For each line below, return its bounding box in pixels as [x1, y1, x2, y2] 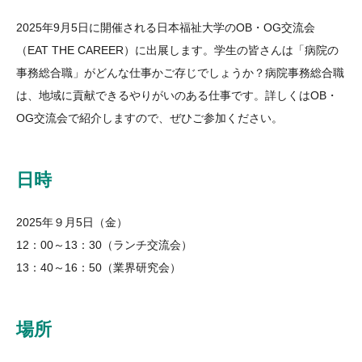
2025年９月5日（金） [16, 216, 139, 229]
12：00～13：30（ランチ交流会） [16, 238, 192, 252]
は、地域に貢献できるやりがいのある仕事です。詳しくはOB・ [16, 88, 338, 102]
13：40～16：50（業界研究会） [16, 261, 181, 275]
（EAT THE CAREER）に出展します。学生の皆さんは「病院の [16, 43, 339, 57]
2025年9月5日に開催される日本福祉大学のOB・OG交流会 [16, 20, 315, 34]
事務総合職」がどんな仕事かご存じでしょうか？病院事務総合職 [16, 65, 344, 79]
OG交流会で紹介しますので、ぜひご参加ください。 [16, 111, 283, 124]
